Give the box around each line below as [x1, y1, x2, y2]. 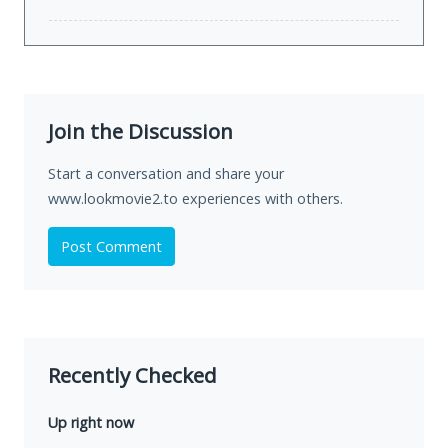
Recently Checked [48, 361, 217, 390]
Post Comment [61, 237, 162, 257]
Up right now [48, 413, 134, 433]
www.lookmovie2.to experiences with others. [48, 189, 343, 209]
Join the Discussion [48, 117, 233, 146]
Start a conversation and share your [48, 164, 284, 184]
